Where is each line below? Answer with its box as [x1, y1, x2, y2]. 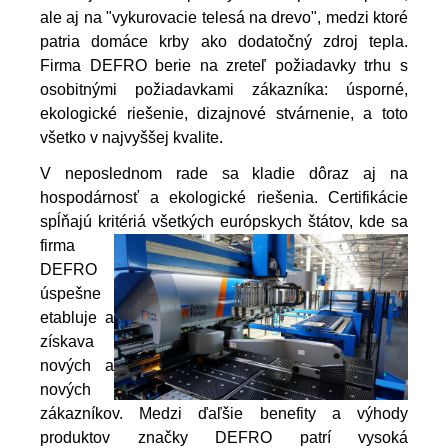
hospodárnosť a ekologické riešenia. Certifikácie [40, 189, 408, 207]
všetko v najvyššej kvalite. [40, 129, 223, 147]
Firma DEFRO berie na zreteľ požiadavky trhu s [40, 57, 408, 75]
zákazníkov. [40, 405, 123, 423]
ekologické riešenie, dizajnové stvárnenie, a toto [40, 105, 408, 123]
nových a [40, 357, 114, 375]
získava [40, 333, 94, 351]
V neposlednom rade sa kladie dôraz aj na [40, 165, 408, 183]
